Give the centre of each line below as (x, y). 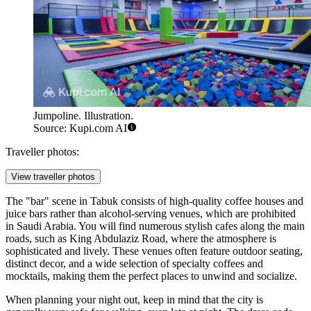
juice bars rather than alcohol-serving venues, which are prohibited (151, 214)
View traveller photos (53, 177)
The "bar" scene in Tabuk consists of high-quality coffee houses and (154, 201)
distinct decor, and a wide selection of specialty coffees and (134, 264)
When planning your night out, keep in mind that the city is (134, 300)
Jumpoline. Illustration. (83, 116)
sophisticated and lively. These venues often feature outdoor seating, (154, 251)
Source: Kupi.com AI (80, 128)
